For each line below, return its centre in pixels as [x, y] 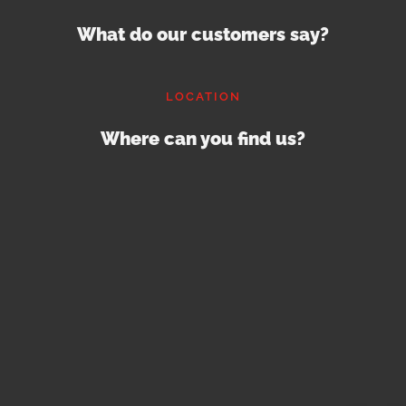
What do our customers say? [203, 34]
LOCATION [203, 96]
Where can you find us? [203, 138]
